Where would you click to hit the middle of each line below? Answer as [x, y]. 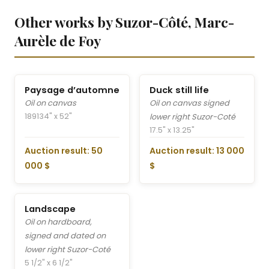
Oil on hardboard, [58, 222]
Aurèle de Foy [58, 41]
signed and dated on [65, 236]
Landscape [50, 209]
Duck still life [179, 90]
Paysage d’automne [72, 90]
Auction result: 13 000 [197, 151]
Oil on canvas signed [189, 103]
